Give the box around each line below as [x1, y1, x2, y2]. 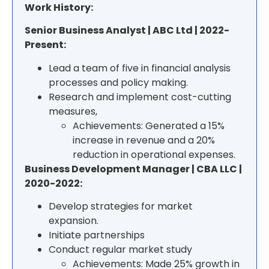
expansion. [49, 214, 101, 228]
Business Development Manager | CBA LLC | [25, 162, 242, 176]
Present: [25, 38, 66, 52]
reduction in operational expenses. [73, 147, 235, 162]
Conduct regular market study [49, 243, 192, 257]
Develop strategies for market [49, 199, 193, 214]
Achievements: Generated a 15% [73, 118, 225, 133]
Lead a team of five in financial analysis [49, 61, 231, 75]
